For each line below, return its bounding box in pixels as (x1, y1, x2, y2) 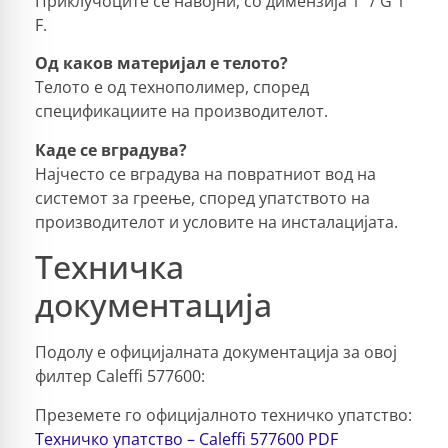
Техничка (35, 245, 184, 289)
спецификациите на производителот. (35, 100, 328, 123)
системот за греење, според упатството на (35, 186, 370, 209)
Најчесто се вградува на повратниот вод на (35, 162, 376, 185)
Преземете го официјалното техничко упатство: (35, 403, 412, 426)
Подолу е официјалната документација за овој (35, 341, 397, 364)
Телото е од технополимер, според (35, 76, 309, 99)
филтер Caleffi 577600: (35, 365, 205, 388)
